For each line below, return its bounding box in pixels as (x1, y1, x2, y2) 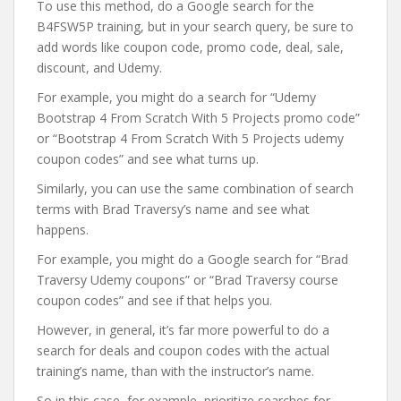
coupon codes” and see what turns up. (37, 150, 259, 167)
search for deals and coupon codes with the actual (37, 342, 329, 359)
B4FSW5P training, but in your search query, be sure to (37, 18, 354, 35)
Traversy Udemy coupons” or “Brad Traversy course (37, 271, 338, 288)
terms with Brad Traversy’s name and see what (37, 200, 310, 218)
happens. (37, 221, 89, 238)
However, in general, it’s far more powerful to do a (37, 321, 329, 338)
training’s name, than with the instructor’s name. (37, 363, 314, 380)
